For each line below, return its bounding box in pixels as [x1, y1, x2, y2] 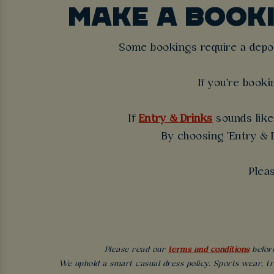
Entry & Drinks [138, 113, 213, 125]
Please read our [104, 245, 168, 255]
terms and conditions [168, 245, 250, 255]
